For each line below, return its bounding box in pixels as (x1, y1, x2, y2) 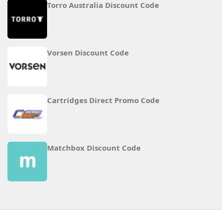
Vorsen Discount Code (47, 48, 129, 58)
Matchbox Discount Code (47, 143, 141, 153)
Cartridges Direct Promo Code (47, 95, 160, 106)
